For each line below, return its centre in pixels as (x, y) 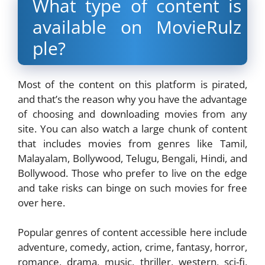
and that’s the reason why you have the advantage (132, 99)
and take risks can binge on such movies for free (132, 188)
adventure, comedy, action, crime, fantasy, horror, (132, 247)
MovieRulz (199, 27)
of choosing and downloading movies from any (132, 114)
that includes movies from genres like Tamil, (132, 143)
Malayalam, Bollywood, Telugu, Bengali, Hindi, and (132, 158)
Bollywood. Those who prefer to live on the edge (132, 173)
